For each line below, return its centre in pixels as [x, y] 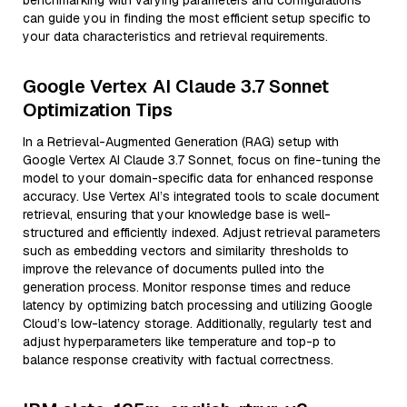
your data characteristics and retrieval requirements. [175, 36]
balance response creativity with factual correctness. [178, 360]
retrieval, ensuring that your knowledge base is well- [177, 214]
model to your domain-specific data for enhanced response [198, 178]
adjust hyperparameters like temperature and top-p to [179, 342]
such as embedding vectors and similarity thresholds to [186, 251]
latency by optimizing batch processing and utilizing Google [198, 305]
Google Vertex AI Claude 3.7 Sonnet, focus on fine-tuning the [202, 160]
